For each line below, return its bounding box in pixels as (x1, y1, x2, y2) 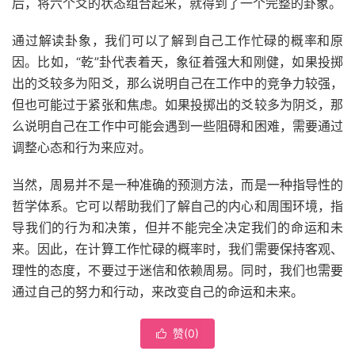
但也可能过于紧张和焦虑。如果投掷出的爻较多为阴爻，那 (12, 97, 343, 113)
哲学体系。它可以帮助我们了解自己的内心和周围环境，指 (12, 198, 343, 214)
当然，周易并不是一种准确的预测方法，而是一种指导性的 (12, 177, 343, 193)
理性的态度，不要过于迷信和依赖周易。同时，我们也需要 (12, 262, 343, 278)
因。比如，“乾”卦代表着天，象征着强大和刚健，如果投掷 (12, 54, 343, 70)
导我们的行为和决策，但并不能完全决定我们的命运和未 (12, 219, 343, 235)
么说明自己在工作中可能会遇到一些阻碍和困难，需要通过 (12, 118, 343, 134)
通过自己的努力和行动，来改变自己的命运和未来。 (12, 284, 303, 300)
